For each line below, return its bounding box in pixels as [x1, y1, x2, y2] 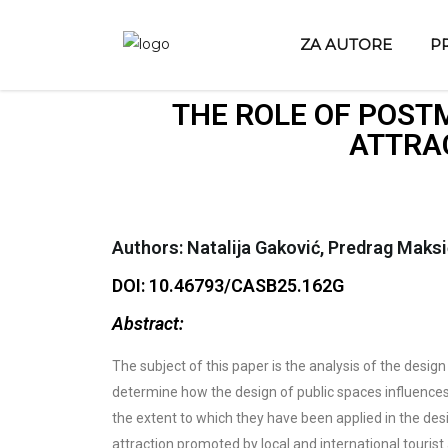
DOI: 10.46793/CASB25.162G [112, 275, 344, 296]
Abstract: [112, 313, 184, 334]
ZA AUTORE [300, 35, 392, 54]
